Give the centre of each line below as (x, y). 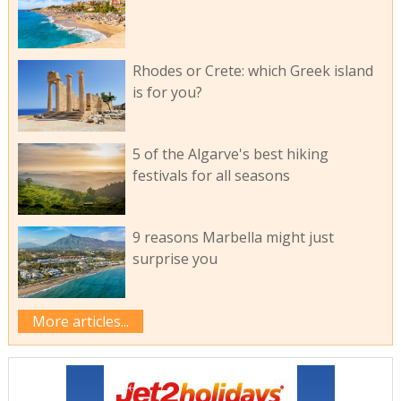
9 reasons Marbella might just (233, 237)
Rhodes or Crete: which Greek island (252, 71)
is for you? (167, 93)
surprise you (175, 258)
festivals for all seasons (211, 175)
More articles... (80, 321)
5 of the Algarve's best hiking (230, 154)
